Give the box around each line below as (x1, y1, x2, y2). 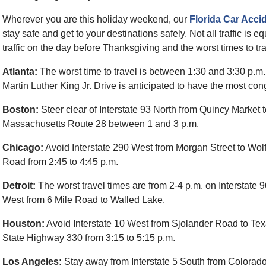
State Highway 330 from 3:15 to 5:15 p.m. (2, 233, 175, 243)
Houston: (2, 218, 45, 229)
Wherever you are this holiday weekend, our (2, 14, 189, 24)
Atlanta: (2, 66, 37, 77)
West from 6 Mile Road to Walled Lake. (2, 195, 165, 205)
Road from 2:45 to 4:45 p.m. (2, 157, 118, 167)
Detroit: (2, 180, 36, 191)
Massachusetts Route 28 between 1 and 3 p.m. (2, 119, 199, 129)
